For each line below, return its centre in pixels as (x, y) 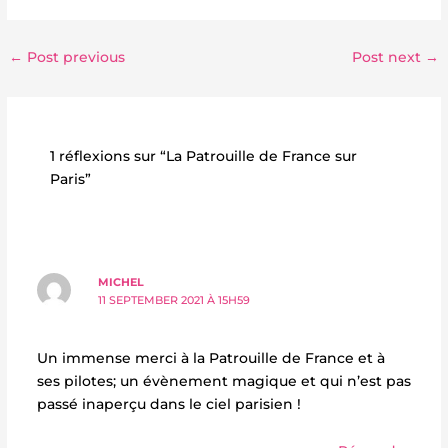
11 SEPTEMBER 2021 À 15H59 (174, 300)
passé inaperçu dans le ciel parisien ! (168, 404)
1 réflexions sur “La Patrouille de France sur (204, 156)
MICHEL (121, 282)
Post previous (74, 56)
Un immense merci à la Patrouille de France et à (210, 358)
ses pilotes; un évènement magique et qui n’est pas (223, 381)
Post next (388, 56)
